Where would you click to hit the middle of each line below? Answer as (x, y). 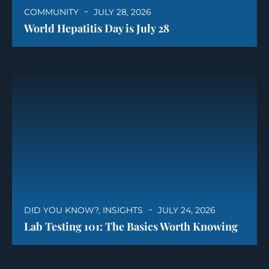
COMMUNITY (51, 12)
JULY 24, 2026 (187, 210)
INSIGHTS (123, 210)
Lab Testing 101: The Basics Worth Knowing (131, 226)
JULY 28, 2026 (122, 12)
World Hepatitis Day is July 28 (97, 28)
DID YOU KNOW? (61, 210)
